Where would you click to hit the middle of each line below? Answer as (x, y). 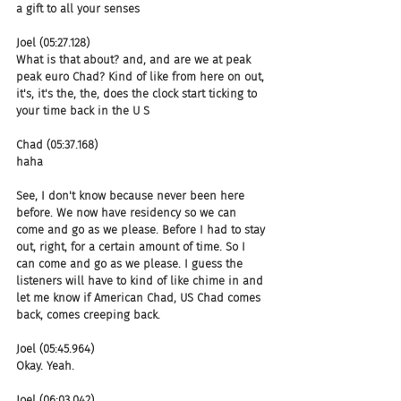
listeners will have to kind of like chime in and (141, 280)
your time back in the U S (83, 110)
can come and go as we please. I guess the (131, 263)
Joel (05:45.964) (55, 348)
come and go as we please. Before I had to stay (142, 229)
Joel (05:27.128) (53, 42)
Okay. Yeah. (45, 365)
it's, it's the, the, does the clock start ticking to (138, 93)
